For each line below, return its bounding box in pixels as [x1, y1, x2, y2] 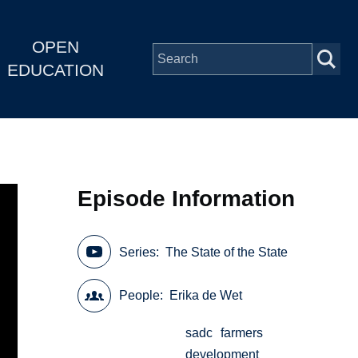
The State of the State [165, 245, 288, 259]
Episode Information [78, 185, 296, 211]
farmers [221, 326, 264, 340]
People [119, 288, 161, 303]
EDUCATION [6, 61, 104, 80]
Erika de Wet [169, 288, 243, 303]
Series [119, 245, 157, 259]
